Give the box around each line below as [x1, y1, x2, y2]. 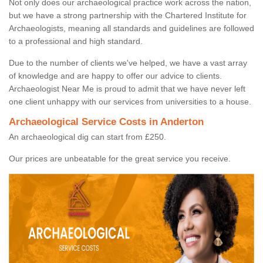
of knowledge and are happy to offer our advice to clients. [9, 71, 222, 81]
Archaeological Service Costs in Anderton [9, 116, 204, 128]
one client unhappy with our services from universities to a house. [9, 97, 251, 107]
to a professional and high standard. [9, 36, 143, 46]
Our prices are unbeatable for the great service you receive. [9, 154, 231, 164]
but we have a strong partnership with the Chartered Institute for [9, 11, 247, 21]
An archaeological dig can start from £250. [9, 132, 166, 142]
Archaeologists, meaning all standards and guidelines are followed [9, 23, 254, 33]
